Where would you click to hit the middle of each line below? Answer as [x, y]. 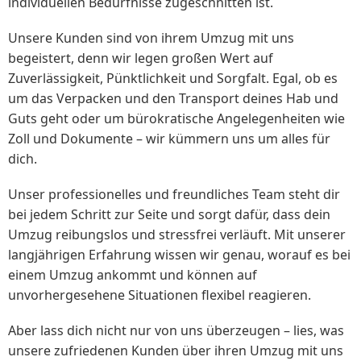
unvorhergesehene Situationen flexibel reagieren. [160, 295]
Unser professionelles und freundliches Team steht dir [174, 195]
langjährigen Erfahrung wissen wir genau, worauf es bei [179, 255]
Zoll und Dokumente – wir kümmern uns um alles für [169, 139]
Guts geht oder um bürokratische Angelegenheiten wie [176, 119]
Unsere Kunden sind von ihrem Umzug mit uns [151, 38]
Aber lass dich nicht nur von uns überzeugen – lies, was [176, 331]
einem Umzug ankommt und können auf [133, 275]
